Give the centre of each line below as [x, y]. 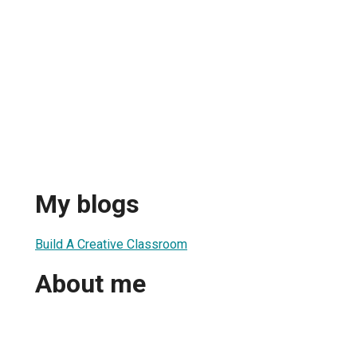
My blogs [87, 204]
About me [90, 284]
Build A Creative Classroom [111, 244]
